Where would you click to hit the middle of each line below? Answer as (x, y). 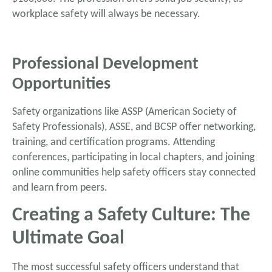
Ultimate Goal (68, 239)
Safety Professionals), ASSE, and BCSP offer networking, (134, 127)
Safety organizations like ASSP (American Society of (124, 112)
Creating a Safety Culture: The (131, 216)
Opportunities (61, 84)
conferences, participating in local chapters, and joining (133, 157)
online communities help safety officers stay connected (134, 172)
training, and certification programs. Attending (114, 142)
